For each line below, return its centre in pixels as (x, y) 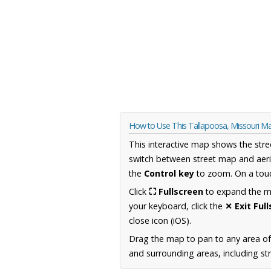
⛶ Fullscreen (176, 192)
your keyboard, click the (177, 206)
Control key (169, 174)
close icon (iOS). (160, 221)
